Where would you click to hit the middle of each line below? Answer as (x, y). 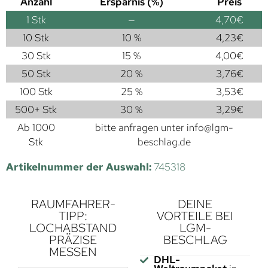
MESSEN (73, 252)
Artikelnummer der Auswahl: (80, 167)
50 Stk (36, 73)
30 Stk (36, 55)
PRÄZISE (73, 240)
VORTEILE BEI (195, 216)
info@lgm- (210, 127)
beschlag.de (164, 141)
